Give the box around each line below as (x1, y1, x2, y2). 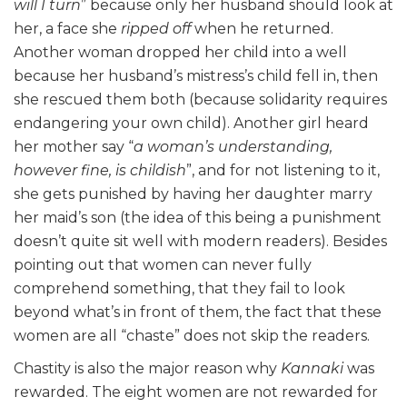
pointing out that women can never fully (14, 256, 312, 274)
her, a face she (14, 20, 121, 38)
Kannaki (281, 360, 347, 378)
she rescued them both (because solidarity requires (14, 91, 387, 109)
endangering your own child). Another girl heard (14, 114, 369, 133)
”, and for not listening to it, (186, 162, 380, 180)
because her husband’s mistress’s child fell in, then (14, 67, 378, 85)
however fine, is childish (14, 162, 186, 180)
